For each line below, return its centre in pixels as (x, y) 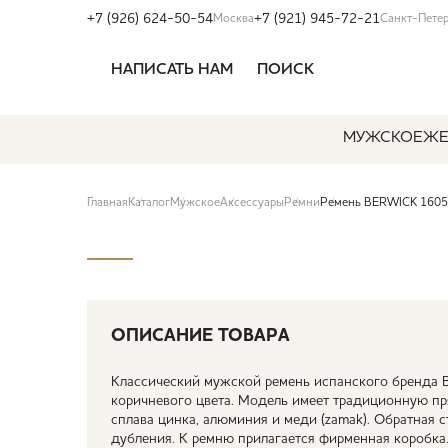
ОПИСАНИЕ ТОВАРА (200, 336)
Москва (233, 18)
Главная (107, 203)
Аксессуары (252, 203)
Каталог (149, 203)
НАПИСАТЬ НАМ (172, 70)
